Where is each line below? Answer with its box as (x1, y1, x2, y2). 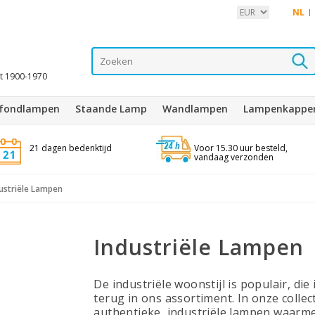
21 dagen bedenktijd (29, 142, 112, 154)
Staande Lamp (75, 102, 147, 115)
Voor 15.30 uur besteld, (193, 142, 288, 154)
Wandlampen (162, 102, 228, 115)
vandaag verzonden (193, 151, 274, 163)
